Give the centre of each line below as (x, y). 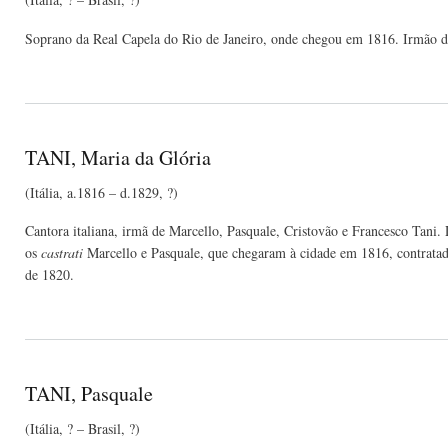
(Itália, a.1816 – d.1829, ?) (101, 192)
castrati (62, 253)
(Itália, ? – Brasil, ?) (82, 429)
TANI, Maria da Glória (118, 157)
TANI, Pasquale (89, 394)
